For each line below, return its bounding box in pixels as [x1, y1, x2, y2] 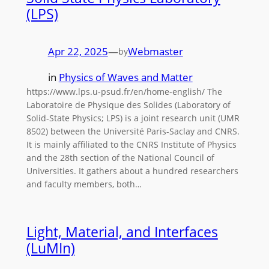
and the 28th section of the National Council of [26, 152, 214, 164]
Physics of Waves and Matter [58, 70, 193, 85]
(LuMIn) [26, 238, 75, 258]
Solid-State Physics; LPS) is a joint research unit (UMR [26, 112, 240, 124]
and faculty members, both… [26, 178, 142, 190]
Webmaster [127, 44, 183, 59]
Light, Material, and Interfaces [26, 222, 218, 242]
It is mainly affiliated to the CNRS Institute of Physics [26, 139, 237, 151]
